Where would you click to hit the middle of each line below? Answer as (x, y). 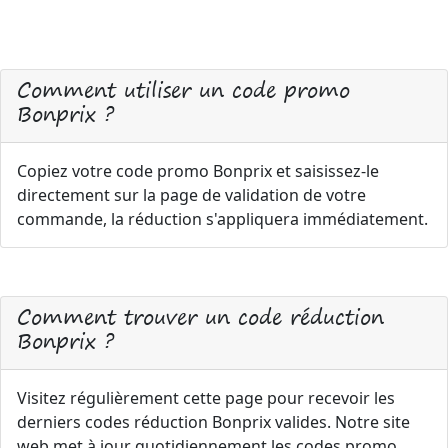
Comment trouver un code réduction (200, 316)
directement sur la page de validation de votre (191, 195)
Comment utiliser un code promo (183, 89)
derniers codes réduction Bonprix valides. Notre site (213, 422)
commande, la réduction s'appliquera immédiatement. (222, 219)
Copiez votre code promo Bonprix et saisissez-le (198, 171)
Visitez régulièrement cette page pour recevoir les (206, 398)
